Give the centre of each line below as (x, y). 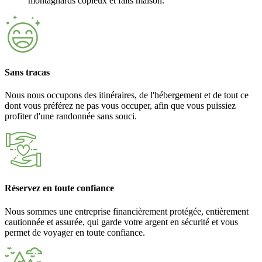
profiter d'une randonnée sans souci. (71, 116)
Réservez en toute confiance (59, 188)
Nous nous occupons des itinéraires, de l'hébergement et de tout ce (127, 95)
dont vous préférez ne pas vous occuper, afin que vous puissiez (120, 106)
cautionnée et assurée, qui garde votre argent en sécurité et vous (121, 222)
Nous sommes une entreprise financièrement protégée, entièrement (127, 211)
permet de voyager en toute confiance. (75, 232)
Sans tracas (27, 72)
